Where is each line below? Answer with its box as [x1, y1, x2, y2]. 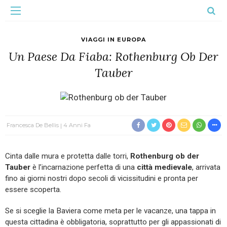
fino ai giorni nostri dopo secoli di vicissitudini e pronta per [5, 173, 198, 183]
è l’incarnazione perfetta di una [30, 162, 137, 172]
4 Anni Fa [63, 121, 91, 129]
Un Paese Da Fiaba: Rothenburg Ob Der [9, 49, 218, 64]
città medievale [137, 162, 192, 172]
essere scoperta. [5, 184, 61, 194]
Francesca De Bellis [7, 121, 59, 129]
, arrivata [192, 162, 220, 172]
